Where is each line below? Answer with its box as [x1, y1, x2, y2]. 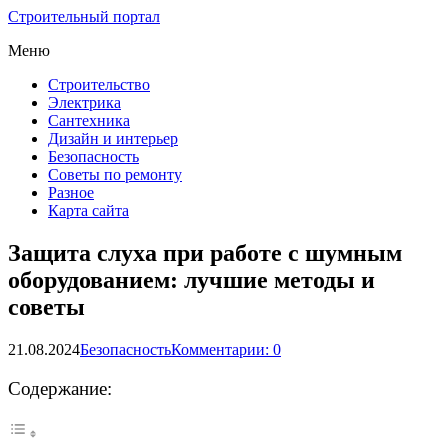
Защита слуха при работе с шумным [8, 239, 402, 266]
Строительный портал [8, 8, 160, 25]
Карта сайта [48, 202, 129, 219]
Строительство [48, 76, 150, 93]
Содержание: [8, 378, 112, 399]
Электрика [48, 94, 121, 111]
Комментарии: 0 [171, 340, 281, 358]
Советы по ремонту [48, 166, 182, 183]
